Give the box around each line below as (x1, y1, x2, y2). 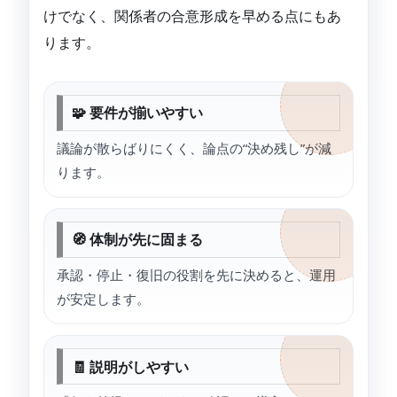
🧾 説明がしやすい (71, 356, 189, 377)
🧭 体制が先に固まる (71, 230, 203, 250)
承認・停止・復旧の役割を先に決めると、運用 (57, 266, 336, 284)
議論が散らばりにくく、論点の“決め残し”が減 (57, 138, 331, 157)
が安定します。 (57, 290, 150, 308)
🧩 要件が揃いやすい (71, 103, 203, 123)
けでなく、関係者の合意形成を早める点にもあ (43, 5, 341, 26)
